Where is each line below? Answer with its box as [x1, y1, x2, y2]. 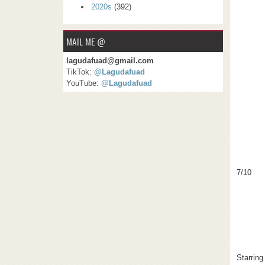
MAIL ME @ [66, 34, 105, 48]
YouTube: [66, 78, 101, 88]
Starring [237, 253, 263, 262]
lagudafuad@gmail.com [66, 56, 154, 65]
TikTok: [66, 67, 94, 76]
